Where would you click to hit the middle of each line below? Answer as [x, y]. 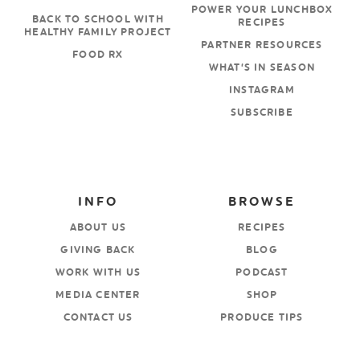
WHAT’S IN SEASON [262, 68]
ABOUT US [98, 228]
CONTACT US [98, 318]
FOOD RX [98, 55]
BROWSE [262, 202]
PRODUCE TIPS [262, 318]
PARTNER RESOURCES [262, 45]
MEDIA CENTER [98, 295]
